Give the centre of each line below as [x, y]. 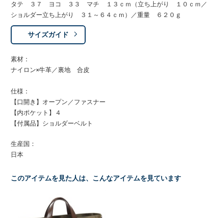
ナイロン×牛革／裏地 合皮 [50, 70]
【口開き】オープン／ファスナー [58, 102]
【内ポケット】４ [36, 113]
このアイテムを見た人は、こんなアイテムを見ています [96, 178]
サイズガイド [48, 35]
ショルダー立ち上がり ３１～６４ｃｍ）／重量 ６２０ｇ [96, 15]
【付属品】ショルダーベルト [52, 123]
